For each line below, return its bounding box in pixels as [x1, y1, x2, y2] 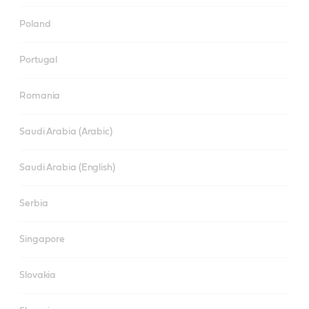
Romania [19, 91, 61, 101]
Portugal [19, 55, 58, 65]
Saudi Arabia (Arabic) [19, 127, 112, 137]
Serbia [19, 199, 48, 208]
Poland [19, 19, 51, 29]
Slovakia [19, 270, 57, 280]
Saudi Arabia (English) [19, 163, 115, 172]
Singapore [19, 235, 66, 244]
